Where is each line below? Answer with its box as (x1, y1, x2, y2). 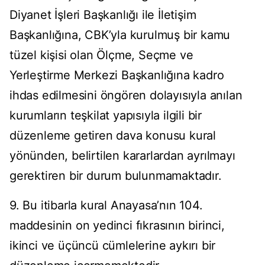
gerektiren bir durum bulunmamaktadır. (9, 169, 222, 183)
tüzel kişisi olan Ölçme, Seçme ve (9, 48, 193, 63)
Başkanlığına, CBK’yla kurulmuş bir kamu (9, 28, 231, 43)
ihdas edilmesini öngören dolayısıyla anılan (9, 88, 243, 103)
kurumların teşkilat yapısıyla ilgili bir (9, 108, 202, 123)
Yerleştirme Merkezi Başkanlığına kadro (9, 68, 224, 83)
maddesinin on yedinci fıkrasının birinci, (9, 218, 225, 233)
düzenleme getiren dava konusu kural (9, 128, 216, 143)
